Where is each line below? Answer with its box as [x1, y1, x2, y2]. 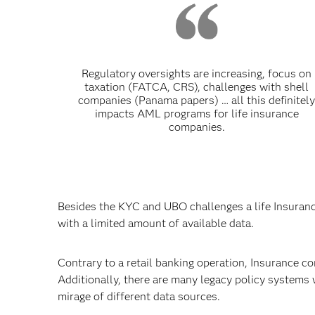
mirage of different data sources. [58, 290, 220, 303]
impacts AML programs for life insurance [94, 107, 299, 120]
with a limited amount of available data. [58, 217, 254, 230]
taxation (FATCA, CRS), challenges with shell [84, 80, 309, 94]
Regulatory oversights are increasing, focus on [82, 67, 312, 80]
